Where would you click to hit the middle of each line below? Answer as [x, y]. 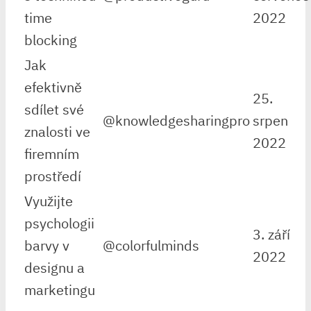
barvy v [47, 245]
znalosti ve [57, 131]
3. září [271, 234]
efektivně [53, 87]
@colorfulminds [151, 245]
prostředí [53, 176]
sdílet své [54, 109]
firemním [52, 153]
